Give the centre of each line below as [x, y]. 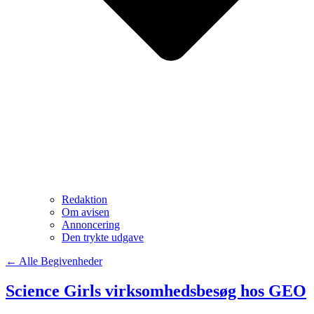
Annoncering [91, 224]
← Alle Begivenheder [54, 261]
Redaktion [84, 199]
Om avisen [86, 212]
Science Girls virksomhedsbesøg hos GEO [156, 291]
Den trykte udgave [103, 237]
